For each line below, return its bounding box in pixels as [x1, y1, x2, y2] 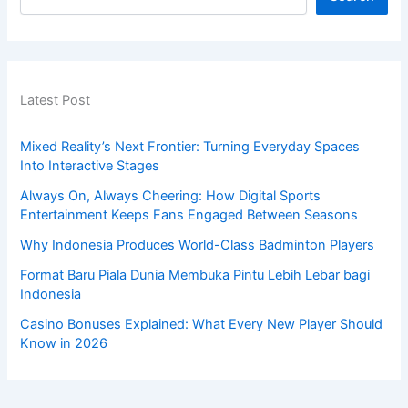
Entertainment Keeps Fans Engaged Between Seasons [20, 206, 359, 223]
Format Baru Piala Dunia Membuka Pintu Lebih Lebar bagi [20, 266, 371, 283]
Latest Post [20, 92, 91, 109]
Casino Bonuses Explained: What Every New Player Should [20, 315, 383, 332]
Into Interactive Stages [20, 157, 160, 174]
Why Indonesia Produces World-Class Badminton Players [20, 236, 375, 253]
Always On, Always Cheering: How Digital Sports [20, 187, 321, 204]
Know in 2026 [20, 334, 108, 352]
